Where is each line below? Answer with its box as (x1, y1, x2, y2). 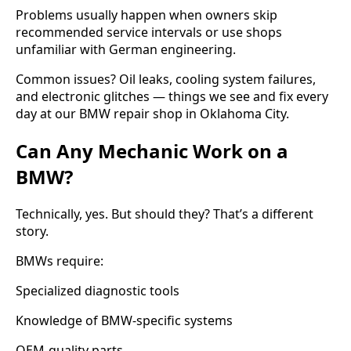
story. (16, 222, 49, 240)
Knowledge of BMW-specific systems (16, 311, 233, 329)
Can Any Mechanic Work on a (16, 137, 288, 164)
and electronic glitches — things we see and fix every (16, 88, 328, 106)
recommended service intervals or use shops (16, 24, 282, 42)
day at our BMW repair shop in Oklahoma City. (16, 105, 289, 123)
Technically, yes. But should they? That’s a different (16, 204, 313, 223)
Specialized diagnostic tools (16, 281, 179, 299)
